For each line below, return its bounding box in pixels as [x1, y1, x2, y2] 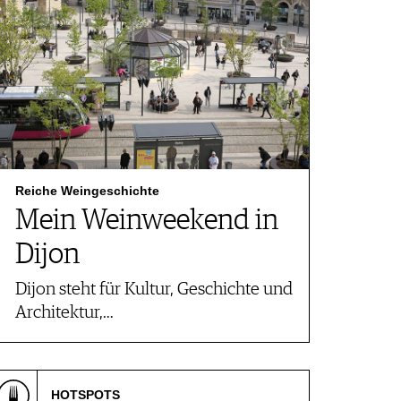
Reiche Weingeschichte [15, 183, 159, 198]
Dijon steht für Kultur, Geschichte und [15, 280, 293, 299]
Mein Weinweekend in [15, 207, 278, 235]
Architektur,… [15, 303, 114, 322]
